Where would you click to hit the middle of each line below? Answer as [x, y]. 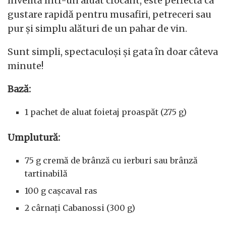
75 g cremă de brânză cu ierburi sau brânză [111, 160]
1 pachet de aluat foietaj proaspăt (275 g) [106, 112]
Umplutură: [34, 137]
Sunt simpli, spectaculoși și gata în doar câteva [113, 52]
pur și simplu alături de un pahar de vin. [97, 29]
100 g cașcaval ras [61, 191]
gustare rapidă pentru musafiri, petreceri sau [109, 14]
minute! [25, 66]
